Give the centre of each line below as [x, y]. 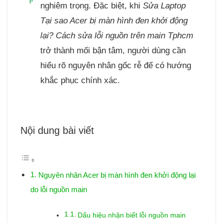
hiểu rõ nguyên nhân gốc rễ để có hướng [115, 65]
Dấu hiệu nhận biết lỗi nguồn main [131, 215]
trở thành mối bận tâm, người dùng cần [113, 50]
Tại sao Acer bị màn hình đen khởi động [114, 20]
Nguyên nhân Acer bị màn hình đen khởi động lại [117, 175]
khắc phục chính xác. [80, 80]
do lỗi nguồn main [59, 189]
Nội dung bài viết [57, 130]
